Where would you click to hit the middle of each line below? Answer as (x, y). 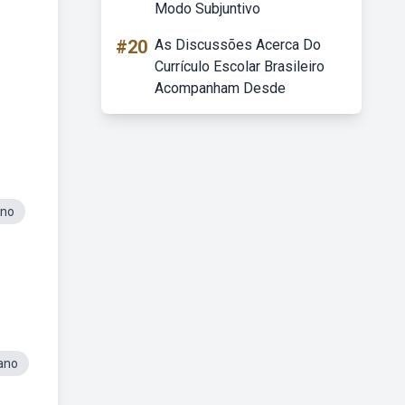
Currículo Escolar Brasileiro (240, 66)
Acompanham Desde (220, 88)
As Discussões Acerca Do (238, 45)
